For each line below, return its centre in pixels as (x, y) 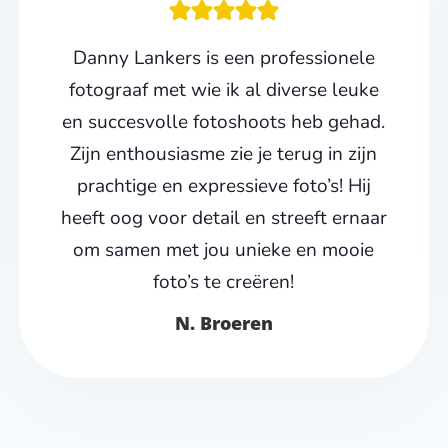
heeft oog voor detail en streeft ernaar (223, 218)
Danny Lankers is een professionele (223, 58)
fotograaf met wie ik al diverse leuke (223, 90)
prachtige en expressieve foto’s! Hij (223, 186)
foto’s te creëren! (224, 282)
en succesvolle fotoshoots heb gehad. (224, 122)
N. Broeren (223, 323)
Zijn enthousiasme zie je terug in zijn (224, 154)
